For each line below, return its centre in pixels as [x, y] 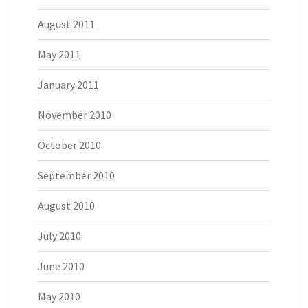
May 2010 [59, 297]
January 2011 [68, 85]
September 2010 [76, 176]
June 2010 [61, 266]
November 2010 [75, 115]
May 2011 [59, 55]
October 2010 [69, 145]
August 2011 [66, 24]
